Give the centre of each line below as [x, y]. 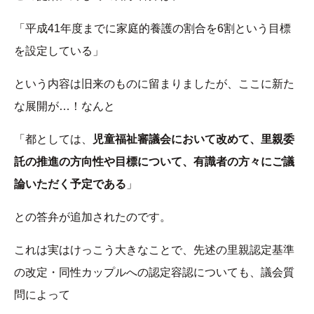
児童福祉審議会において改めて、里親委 [193, 139]
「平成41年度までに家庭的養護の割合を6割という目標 [152, 28]
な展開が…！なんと [64, 106]
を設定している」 [59, 50]
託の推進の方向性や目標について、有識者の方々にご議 [154, 161]
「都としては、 [53, 139]
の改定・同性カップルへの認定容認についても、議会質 [154, 272]
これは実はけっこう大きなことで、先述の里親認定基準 [154, 250]
